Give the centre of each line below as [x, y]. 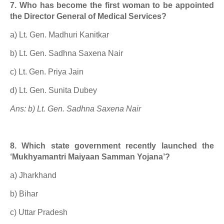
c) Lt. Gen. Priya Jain [47, 72]
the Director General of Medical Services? [88, 16]
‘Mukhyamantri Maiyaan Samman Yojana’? [90, 157]
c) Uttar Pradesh [39, 212]
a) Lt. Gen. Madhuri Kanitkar [59, 35]
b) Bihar [24, 194]
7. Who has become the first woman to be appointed [112, 5]
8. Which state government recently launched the [112, 146]
